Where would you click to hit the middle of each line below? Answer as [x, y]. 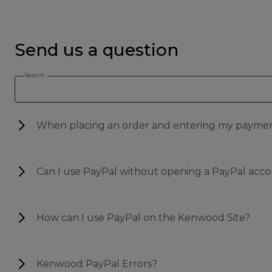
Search [35, 75]
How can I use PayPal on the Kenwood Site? [143, 217]
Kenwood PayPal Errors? [97, 263]
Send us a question [97, 49]
